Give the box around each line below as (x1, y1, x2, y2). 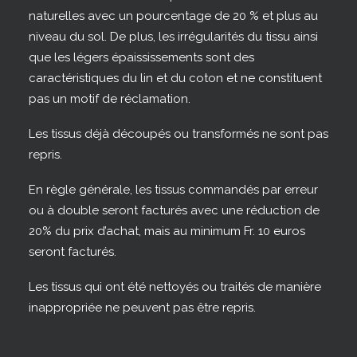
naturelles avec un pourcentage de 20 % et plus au (29, 9, 318, 23)
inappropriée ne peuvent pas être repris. (29, 300, 256, 315)
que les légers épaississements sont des (29, 50, 254, 65)
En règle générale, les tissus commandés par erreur (29, 182, 318, 197)
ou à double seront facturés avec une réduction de (29, 203, 320, 218)
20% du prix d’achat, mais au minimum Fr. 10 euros (29, 224, 305, 238)
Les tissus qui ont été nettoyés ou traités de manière (29, 280, 321, 294)
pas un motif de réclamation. (29, 92, 190, 106)
